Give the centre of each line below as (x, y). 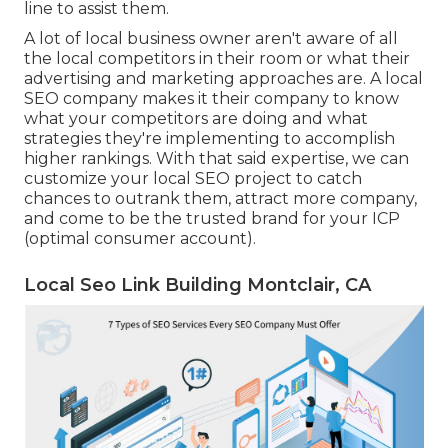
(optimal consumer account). (140, 239)
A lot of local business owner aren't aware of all (211, 39)
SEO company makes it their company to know (211, 99)
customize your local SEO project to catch (193, 179)
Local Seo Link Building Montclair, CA (197, 285)
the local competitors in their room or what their (217, 59)
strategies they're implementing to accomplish (209, 139)
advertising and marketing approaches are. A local (223, 79)
